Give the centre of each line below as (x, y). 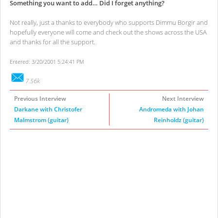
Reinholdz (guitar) (179, 120)
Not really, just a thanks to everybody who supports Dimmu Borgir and (109, 23)
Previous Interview (40, 99)
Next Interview (183, 99)
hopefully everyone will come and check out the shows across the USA (108, 32)
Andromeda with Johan (172, 109)
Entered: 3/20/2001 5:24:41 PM (47, 62)
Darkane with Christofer (48, 109)
